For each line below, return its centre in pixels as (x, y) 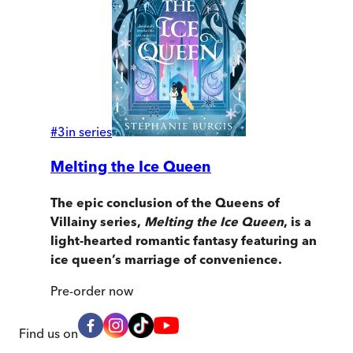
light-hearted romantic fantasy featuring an (184, 240)
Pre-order (78, 290)
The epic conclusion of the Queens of (165, 202)
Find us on (48, 333)
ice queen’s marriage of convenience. (166, 259)
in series (89, 132)
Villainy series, (97, 221)
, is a (297, 221)
